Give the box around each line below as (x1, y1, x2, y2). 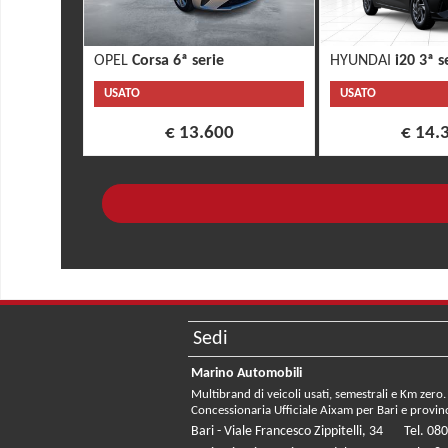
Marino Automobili (191, 366, 302, 382)
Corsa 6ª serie (132, 53, 224, 70)
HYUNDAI (330, 53, 396, 70)
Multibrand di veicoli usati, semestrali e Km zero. (191, 388, 446, 402)
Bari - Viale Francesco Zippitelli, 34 (191, 424, 383, 440)
